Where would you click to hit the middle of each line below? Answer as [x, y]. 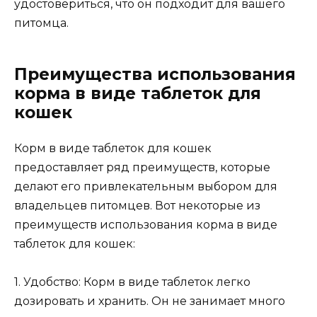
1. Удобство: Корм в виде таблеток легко [132, 282]
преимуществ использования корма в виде [146, 224]
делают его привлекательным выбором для [146, 186]
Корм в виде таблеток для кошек [113, 148]
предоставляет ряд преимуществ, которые [142, 167]
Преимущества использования [155, 74]
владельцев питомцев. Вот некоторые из [137, 205]
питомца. [41, 23]
